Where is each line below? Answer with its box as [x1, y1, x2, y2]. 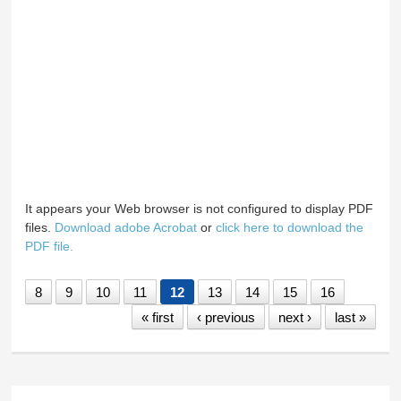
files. [25, 219, 55, 235]
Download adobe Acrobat [55, 219, 201, 235]
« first [141, 310, 174, 326]
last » [334, 310, 366, 326]
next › [277, 310, 311, 326]
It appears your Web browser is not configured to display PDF [25, 200, 374, 216]
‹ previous [196, 310, 255, 326]
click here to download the [216, 219, 364, 235]
